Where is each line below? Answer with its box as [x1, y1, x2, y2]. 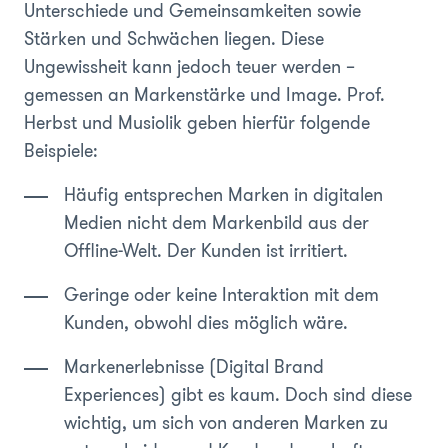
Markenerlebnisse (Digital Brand [64, 353, 324, 380]
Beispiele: [24, 137, 98, 164]
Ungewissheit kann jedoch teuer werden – [24, 53, 355, 80]
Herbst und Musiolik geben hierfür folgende [24, 109, 370, 136]
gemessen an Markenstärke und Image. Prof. [24, 81, 385, 108]
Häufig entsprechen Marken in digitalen [64, 181, 383, 208]
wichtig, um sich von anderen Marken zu [64, 409, 388, 436]
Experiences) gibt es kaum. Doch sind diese [64, 381, 412, 408]
